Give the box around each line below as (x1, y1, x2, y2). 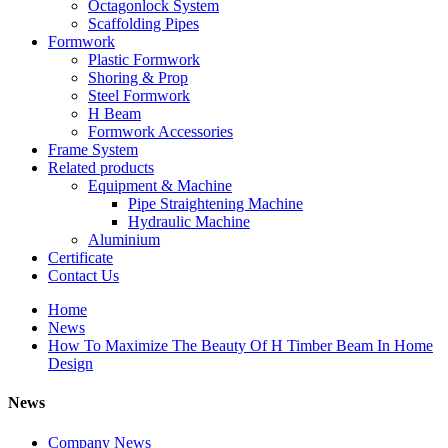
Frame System (48, 141, 138, 158)
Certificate (48, 249, 113, 266)
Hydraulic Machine (128, 213, 250, 230)
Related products (48, 159, 154, 176)
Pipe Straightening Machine (128, 195, 303, 212)
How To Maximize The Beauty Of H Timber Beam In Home (48, 337, 433, 354)
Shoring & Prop (88, 69, 188, 86)
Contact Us (48, 267, 119, 284)
